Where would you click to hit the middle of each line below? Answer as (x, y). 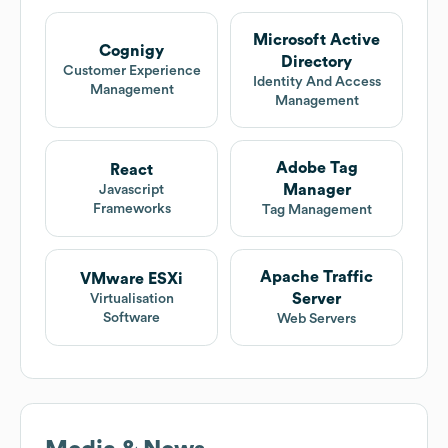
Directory (316, 62)
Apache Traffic (316, 277)
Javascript (131, 189)
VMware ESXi (131, 278)
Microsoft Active (316, 40)
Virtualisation (131, 298)
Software (131, 317)
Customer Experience (131, 71)
